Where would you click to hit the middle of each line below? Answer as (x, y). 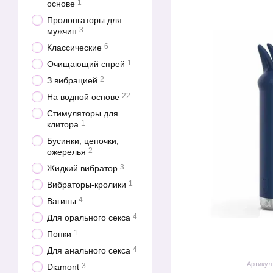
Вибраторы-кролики (87, 185)
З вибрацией (72, 80)
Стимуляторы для (83, 113)
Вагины (62, 201)
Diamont (63, 267)
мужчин (62, 31)
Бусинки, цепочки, (83, 141)
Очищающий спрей (86, 64)
